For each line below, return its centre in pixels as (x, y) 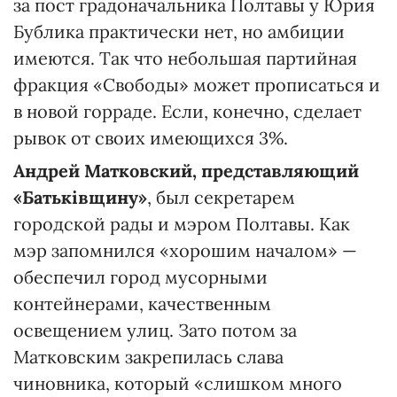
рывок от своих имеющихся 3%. (153, 137)
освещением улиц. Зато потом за (155, 330)
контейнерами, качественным (142, 303)
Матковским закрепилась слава (148, 356)
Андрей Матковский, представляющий (186, 170)
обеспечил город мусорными (140, 276)
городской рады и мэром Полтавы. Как (182, 223)
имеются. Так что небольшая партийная (185, 58)
